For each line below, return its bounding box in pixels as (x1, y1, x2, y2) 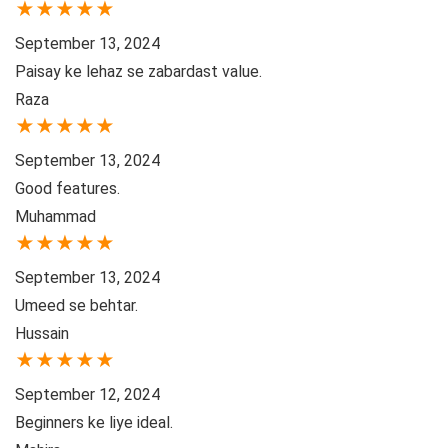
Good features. (15, 179, 120, 199)
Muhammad (15, 207, 96, 227)
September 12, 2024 (15, 385, 160, 405)
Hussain (15, 324, 69, 344)
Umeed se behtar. (15, 296, 138, 316)
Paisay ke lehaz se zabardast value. (15, 62, 262, 82)
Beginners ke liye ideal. (15, 413, 173, 433)
